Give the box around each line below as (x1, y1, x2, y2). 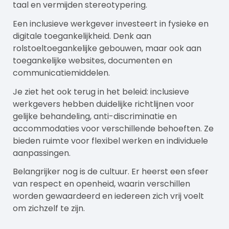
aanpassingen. (13, 147, 71, 159)
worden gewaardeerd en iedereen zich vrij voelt (13, 190, 204, 202)
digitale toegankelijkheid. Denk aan (13, 30, 151, 42)
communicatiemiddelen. (13, 66, 110, 79)
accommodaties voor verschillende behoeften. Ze (13, 122, 214, 134)
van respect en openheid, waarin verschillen (13, 178, 190, 190)
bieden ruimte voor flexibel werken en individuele (13, 134, 208, 147)
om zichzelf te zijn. (13, 202, 85, 215)
